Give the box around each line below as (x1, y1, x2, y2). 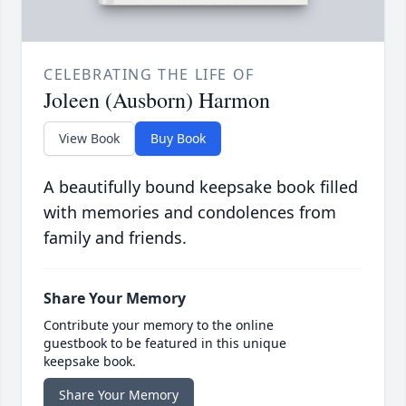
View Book (59, 130, 120, 148)
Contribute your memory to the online (43, 316, 274, 334)
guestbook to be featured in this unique (43, 334, 286, 353)
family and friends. (43, 227, 187, 249)
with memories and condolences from (43, 201, 336, 224)
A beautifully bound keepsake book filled (43, 176, 358, 198)
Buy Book (150, 130, 206, 148)
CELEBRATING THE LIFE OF (43, 64, 255, 85)
